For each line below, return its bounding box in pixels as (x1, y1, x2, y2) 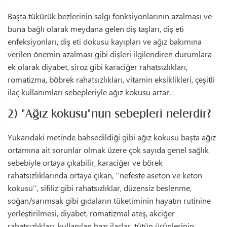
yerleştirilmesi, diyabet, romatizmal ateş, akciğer (8, 208, 175, 219)
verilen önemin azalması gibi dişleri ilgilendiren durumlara (8, 49, 212, 60)
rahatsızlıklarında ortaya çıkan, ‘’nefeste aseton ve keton (8, 170, 202, 181)
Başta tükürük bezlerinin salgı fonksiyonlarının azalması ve (8, 11, 212, 22)
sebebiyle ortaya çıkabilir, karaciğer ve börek (8, 157, 163, 168)
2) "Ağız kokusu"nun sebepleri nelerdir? (8, 107, 211, 120)
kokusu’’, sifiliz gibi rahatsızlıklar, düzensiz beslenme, (8, 182, 192, 194)
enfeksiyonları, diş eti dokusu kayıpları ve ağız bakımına (8, 36, 202, 47)
